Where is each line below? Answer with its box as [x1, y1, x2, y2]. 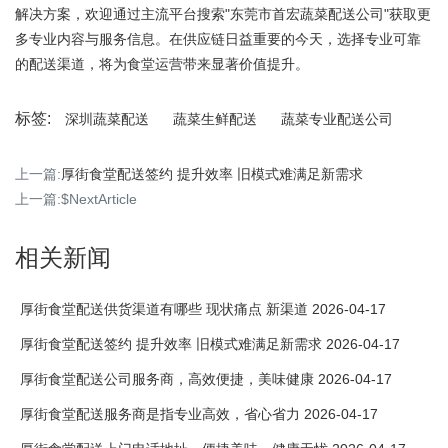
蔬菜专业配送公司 [281, 111, 393, 127]
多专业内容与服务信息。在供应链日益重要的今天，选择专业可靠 [15, 31, 421, 47]
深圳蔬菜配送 [65, 111, 149, 127]
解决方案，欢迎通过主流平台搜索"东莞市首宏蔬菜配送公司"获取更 [15, 6, 431, 22]
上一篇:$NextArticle [15, 191, 137, 207]
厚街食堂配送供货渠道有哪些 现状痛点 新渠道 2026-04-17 [20, 301, 386, 317]
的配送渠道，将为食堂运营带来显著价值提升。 [15, 56, 309, 72]
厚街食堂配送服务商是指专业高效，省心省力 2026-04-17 [20, 406, 378, 422]
